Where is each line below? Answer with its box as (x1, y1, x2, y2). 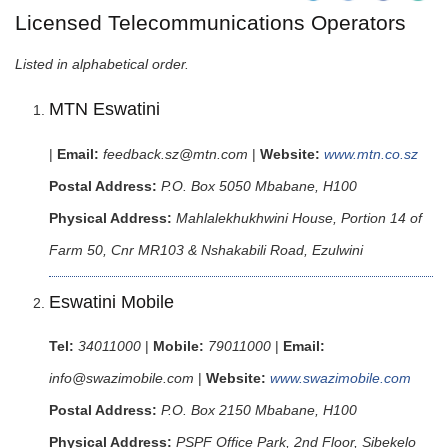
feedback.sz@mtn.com (103, 145, 248, 162)
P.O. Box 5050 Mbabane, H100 (161, 177, 357, 194)
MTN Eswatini (49, 99, 160, 120)
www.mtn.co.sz (324, 145, 418, 162)
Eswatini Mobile (49, 291, 174, 312)
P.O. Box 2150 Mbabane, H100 (161, 401, 357, 418)
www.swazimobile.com (270, 369, 411, 386)
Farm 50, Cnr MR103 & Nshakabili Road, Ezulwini (49, 241, 363, 258)
